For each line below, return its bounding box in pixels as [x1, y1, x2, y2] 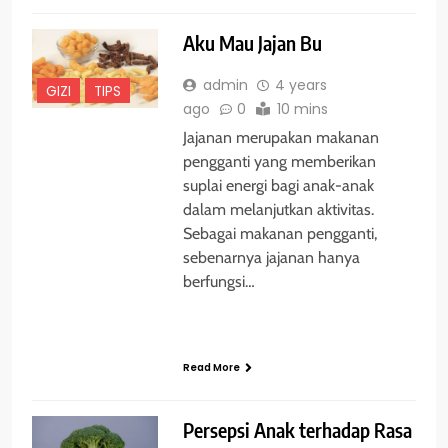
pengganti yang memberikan [182, 151, 376, 171]
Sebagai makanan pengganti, [182, 223, 377, 243]
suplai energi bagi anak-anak [182, 175, 374, 195]
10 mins [276, 98, 328, 119]
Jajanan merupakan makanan [182, 127, 379, 147]
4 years [274, 74, 327, 95]
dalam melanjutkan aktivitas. [182, 199, 374, 219]
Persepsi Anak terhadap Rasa [182, 417, 412, 442]
